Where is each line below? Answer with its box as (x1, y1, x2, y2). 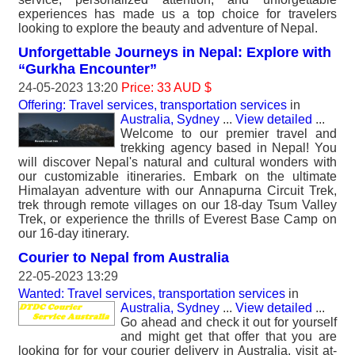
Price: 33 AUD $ (121, 81, 212, 94)
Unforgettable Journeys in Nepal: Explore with (18, 44, 331, 60)
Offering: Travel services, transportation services (18, 98, 287, 112)
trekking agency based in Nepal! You (120, 141, 337, 155)
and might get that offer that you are (120, 330, 337, 343)
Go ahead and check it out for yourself (120, 315, 337, 329)
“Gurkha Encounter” (18, 61, 157, 77)
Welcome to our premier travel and (120, 127, 337, 140)
